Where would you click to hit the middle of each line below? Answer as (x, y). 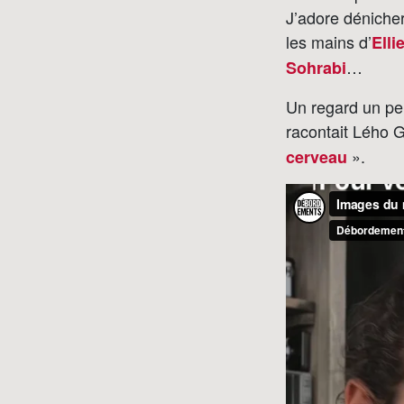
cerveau (317, 156)
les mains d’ (329, 41)
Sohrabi (316, 67)
